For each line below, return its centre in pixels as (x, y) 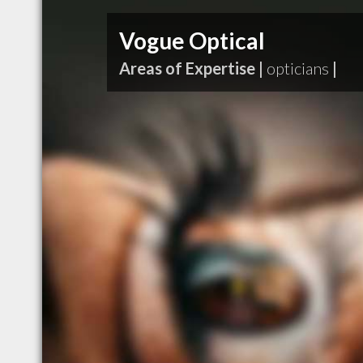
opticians (298, 68)
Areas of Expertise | (191, 68)
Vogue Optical (192, 41)
